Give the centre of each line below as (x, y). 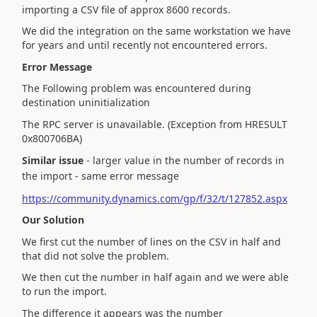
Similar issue (53, 160)
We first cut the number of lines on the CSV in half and (151, 241)
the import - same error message (100, 176)
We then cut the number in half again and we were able (155, 277)
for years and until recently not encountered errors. (145, 45)
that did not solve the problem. (96, 255)
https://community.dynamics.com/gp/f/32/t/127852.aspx (155, 198)
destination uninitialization (86, 102)
